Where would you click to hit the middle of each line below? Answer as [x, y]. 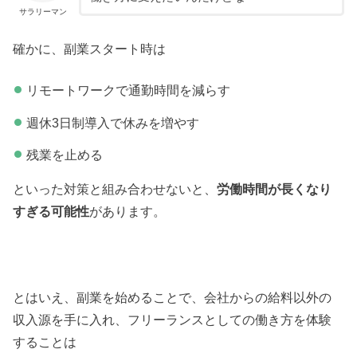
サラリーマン [43, 12]
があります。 [128, 211]
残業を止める [64, 155]
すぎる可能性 [51, 211]
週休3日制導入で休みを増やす [112, 122]
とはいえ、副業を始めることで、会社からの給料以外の [173, 298]
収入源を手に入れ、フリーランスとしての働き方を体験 [173, 320]
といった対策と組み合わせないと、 [115, 188]
